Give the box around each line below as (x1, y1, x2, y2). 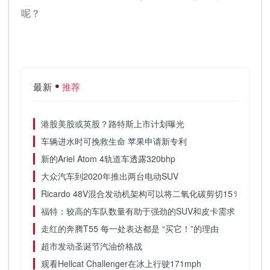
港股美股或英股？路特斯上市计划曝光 (41, 118, 184, 130)
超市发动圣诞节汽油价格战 (41, 240, 142, 253)
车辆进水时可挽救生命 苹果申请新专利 (41, 135, 187, 148)
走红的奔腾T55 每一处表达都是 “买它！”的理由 (41, 222, 219, 235)
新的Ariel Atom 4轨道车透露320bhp (41, 152, 175, 165)
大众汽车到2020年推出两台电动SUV (41, 170, 178, 183)
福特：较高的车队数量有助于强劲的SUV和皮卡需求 (41, 205, 235, 218)
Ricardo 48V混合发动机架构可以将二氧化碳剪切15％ (41, 187, 241, 200)
